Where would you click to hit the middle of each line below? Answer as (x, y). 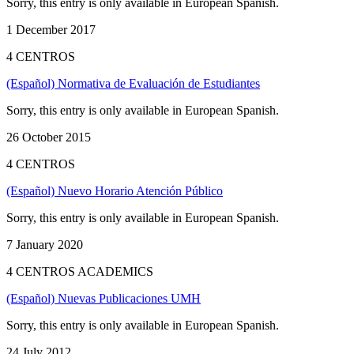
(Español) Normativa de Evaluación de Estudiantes (133, 83)
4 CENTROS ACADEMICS (80, 271)
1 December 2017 (51, 29)
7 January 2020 (45, 244)
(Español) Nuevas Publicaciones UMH (104, 298)
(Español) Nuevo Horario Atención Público (115, 190)
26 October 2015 (49, 137)
